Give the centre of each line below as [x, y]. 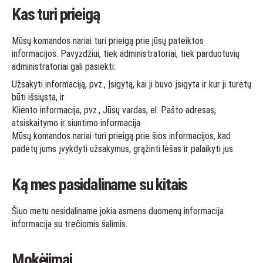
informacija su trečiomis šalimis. [70, 224]
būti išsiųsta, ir [38, 97]
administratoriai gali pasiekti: [64, 67]
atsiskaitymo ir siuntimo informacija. [77, 123]
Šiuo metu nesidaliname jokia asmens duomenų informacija [118, 211]
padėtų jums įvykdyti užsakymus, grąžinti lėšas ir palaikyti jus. [123, 149]
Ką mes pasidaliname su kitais [100, 185]
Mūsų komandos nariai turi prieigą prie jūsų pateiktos [108, 41]
